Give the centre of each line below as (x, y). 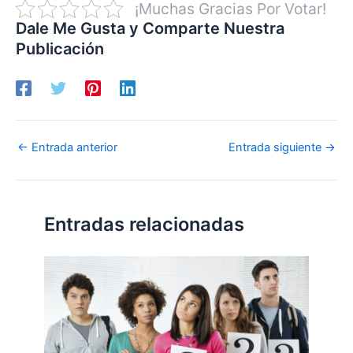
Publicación (60, 48)
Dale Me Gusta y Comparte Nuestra (150, 28)
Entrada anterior (73, 148)
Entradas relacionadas (145, 224)
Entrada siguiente (277, 148)
